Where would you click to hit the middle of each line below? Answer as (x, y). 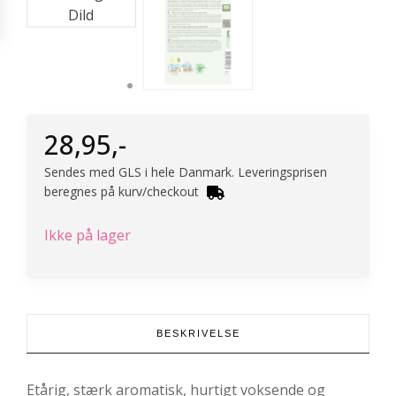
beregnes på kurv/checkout (123, 192)
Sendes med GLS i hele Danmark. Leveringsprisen (186, 172)
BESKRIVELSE (198, 334)
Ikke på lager (88, 236)
